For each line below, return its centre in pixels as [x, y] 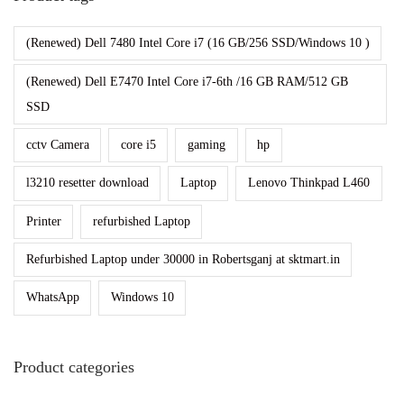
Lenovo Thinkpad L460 [308, 183]
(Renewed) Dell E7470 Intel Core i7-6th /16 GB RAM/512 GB [187, 81]
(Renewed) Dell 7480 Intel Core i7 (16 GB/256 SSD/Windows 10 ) [197, 43]
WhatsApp [52, 298]
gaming [206, 144]
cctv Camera [57, 144]
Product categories [74, 367]
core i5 [138, 144]
